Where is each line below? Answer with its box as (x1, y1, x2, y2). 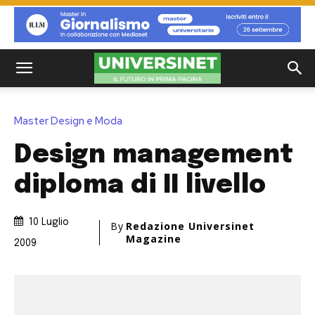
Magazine (125, 232, 181, 246)
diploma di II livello (14, 172, 266, 198)
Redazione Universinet (125, 219, 255, 233)
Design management (14, 142, 294, 168)
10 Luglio (29, 217, 69, 228)
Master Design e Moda (14, 113, 122, 128)
